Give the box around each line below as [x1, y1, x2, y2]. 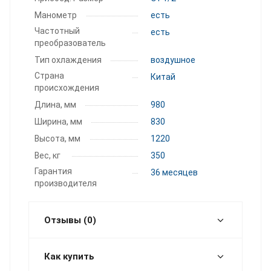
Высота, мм [34, 133, 82, 143]
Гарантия [34, 166, 72, 176]
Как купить [44, 250, 94, 262]
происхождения [34, 82, 101, 93]
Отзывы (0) [44, 214, 96, 226]
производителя [34, 178, 99, 188]
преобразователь [34, 38, 109, 48]
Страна [34, 70, 64, 80]
